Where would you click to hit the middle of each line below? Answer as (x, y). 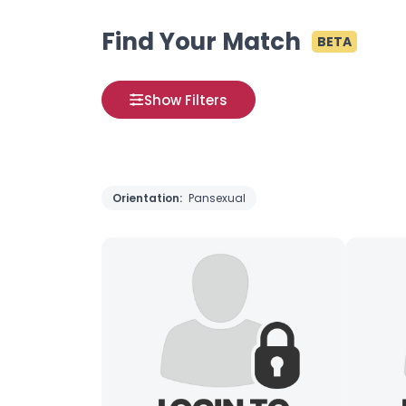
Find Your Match (201, 42)
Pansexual (217, 198)
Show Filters (186, 100)
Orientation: (149, 198)
